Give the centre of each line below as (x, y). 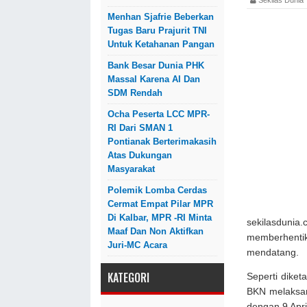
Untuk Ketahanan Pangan (161, 44)
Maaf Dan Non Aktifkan (156, 231)
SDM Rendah (135, 93)
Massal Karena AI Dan (154, 79)
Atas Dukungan (140, 155)
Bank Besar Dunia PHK (156, 65)
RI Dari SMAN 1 (140, 128)
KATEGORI (128, 278)
